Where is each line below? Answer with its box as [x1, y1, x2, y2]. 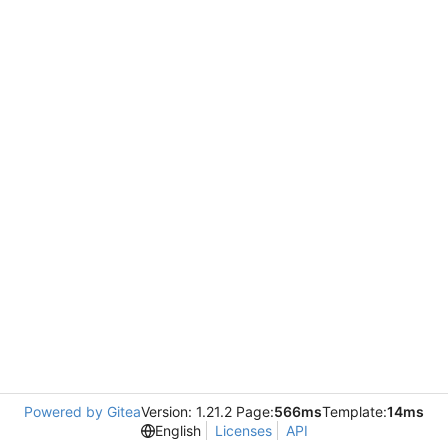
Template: [322, 403, 387, 420]
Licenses [214, 422, 272, 439]
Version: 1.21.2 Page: [141, 403, 274, 420]
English [154, 422, 201, 439]
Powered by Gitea [24, 403, 141, 420]
